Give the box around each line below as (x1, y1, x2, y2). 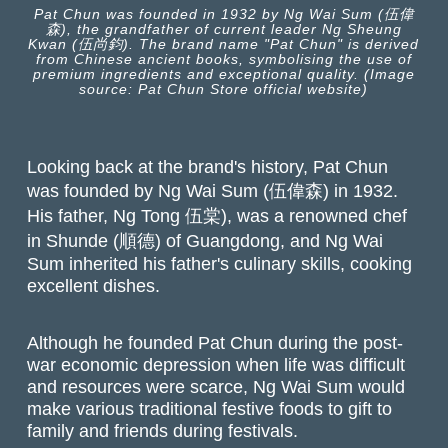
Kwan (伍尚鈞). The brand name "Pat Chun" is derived (28, 36, 420, 53)
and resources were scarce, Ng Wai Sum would (27, 375, 406, 397)
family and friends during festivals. (27, 419, 299, 441)
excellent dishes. (27, 275, 161, 297)
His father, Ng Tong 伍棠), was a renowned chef (27, 205, 408, 227)
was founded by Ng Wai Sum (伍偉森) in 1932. (27, 180, 399, 202)
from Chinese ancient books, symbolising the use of (35, 51, 412, 68)
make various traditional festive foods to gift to (27, 397, 393, 419)
